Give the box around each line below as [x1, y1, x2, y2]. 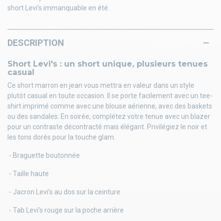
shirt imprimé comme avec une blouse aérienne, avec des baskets [7, 102, 212, 110]
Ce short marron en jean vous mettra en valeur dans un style [7, 81, 194, 90]
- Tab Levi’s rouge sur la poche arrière [7, 206, 124, 215]
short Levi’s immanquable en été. [7, 4, 110, 12]
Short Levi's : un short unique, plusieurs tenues [7, 59, 208, 69]
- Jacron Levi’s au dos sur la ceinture [7, 188, 120, 196]
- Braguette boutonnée [7, 151, 80, 160]
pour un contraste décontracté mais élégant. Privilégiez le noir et [7, 123, 207, 131]
